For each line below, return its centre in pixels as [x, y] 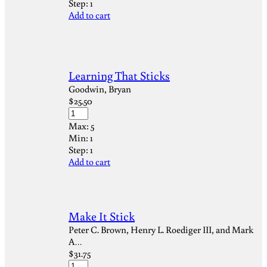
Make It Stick [102, 216]
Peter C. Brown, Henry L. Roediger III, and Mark [161, 229]
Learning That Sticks [119, 75]
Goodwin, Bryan [100, 89]
